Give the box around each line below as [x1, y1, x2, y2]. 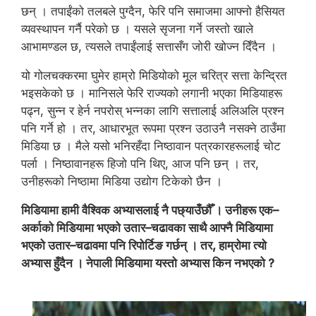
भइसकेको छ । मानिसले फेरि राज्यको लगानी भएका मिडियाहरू [21, 86, 282, 100]
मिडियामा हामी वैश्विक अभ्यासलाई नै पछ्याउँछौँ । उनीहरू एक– [21, 203, 279, 217]
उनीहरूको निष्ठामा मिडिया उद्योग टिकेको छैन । [21, 174, 222, 188]
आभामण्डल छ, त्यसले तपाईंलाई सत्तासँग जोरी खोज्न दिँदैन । [21, 39, 280, 54]
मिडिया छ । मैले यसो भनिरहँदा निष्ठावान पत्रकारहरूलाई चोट [21, 139, 281, 153]
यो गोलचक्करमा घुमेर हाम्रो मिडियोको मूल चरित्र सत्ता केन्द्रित [21, 68, 287, 83]
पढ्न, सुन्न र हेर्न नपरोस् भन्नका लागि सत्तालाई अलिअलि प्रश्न [21, 104, 284, 118]
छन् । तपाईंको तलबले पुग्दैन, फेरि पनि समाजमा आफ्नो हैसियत [21, 4, 285, 18]
